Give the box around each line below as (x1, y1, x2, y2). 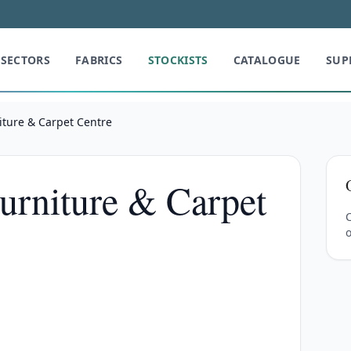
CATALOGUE (233, 52, 301, 67)
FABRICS (75, 52, 123, 67)
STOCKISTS (147, 52, 208, 67)
